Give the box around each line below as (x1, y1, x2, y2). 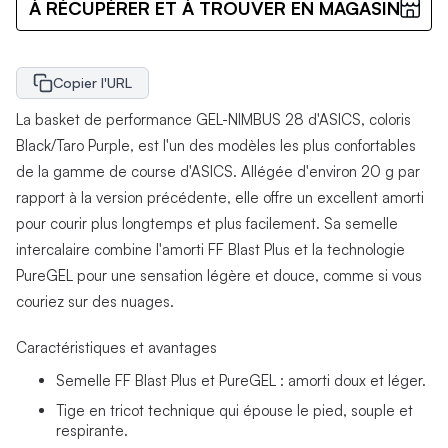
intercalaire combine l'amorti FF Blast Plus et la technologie (16, 239, 405, 259)
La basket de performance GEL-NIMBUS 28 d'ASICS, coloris (16, 109, 411, 129)
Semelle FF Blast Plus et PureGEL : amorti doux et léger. (56, 370, 426, 390)
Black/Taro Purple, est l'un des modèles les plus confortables (16, 135, 416, 155)
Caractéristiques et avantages (16, 337, 217, 357)
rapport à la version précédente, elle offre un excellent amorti (16, 187, 424, 207)
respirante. (56, 420, 128, 440)
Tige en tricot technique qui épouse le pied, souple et (56, 400, 413, 420)
